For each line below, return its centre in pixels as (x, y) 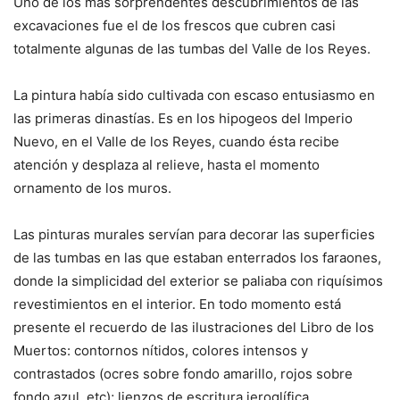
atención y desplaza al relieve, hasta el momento (167, 164)
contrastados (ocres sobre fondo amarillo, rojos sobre (183, 373)
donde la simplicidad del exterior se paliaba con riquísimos (198, 280)
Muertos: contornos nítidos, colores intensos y (161, 350)
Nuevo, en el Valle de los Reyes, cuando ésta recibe (176, 141)
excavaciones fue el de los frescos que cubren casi (175, 25)
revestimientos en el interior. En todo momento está (177, 304)
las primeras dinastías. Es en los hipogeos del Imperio (183, 118)
